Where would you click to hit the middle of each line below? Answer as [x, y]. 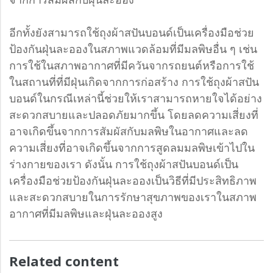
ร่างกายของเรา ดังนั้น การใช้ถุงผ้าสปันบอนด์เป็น [124, 164]
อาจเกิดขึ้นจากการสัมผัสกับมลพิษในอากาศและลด [129, 131]
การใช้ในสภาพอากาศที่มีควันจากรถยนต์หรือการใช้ [132, 66]
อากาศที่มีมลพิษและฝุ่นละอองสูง [86, 214]
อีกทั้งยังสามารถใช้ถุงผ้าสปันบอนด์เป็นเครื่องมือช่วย [132, 33]
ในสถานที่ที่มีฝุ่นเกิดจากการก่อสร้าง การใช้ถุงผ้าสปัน [134, 82]
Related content [64, 261]
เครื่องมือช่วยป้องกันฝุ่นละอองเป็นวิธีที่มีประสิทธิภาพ [133, 181]
